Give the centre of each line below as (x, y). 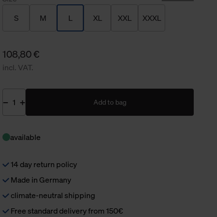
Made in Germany (40, 180)
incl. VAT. (18, 67)
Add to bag (110, 102)
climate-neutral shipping (52, 195)
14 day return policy (43, 164)
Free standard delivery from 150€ (66, 211)
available (26, 137)
